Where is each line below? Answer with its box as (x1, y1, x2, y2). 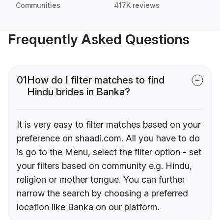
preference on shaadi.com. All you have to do (17, 133, 200, 144)
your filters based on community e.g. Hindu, (17, 161, 192, 171)
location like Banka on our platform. (17, 202, 160, 213)
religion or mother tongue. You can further (17, 174, 185, 185)
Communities (16, 1, 60, 10)
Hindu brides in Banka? (27, 86, 130, 98)
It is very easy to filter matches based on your (17, 119, 201, 130)
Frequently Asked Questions (8, 31, 190, 48)
